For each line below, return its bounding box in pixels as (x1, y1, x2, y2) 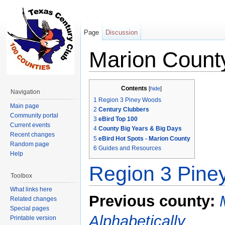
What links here (10, 186, 52, 193)
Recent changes (10, 131, 55, 138)
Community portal (10, 111, 58, 119)
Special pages (10, 205, 49, 212)
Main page (10, 102, 39, 109)
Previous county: (89, 192, 215, 210)
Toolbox (11, 172, 32, 179)
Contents (121, 85, 147, 92)
